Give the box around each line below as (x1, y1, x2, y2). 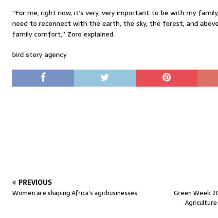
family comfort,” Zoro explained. (12, 29, 115, 39)
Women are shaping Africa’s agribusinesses (12, 188, 137, 198)
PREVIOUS (18, 177, 52, 188)
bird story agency (12, 49, 67, 60)
